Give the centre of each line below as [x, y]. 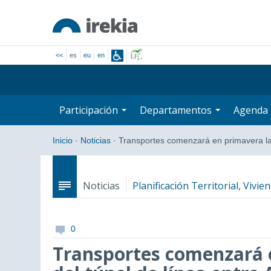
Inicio [63, 140]
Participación [90, 110]
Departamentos [177, 110]
